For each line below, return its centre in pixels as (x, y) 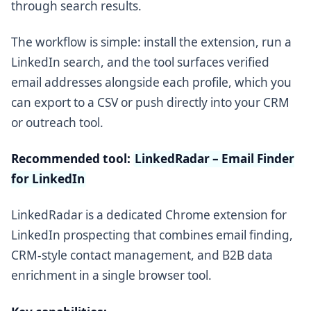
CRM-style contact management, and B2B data (142, 255)
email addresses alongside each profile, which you (151, 83)
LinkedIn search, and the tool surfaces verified (140, 62)
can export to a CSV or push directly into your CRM (150, 103)
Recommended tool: (71, 159)
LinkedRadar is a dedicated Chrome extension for (149, 215)
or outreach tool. (57, 123)
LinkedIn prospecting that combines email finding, (152, 235)
